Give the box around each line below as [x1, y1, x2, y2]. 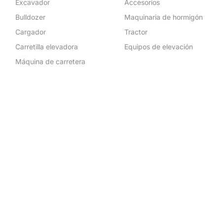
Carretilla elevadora [15, 42, 78, 51]
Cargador [15, 28, 46, 36]
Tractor [124, 28, 147, 36]
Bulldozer [15, 13, 45, 21]
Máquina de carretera [15, 57, 85, 66]
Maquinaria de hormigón [124, 13, 203, 21]
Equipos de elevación [124, 42, 193, 51]
